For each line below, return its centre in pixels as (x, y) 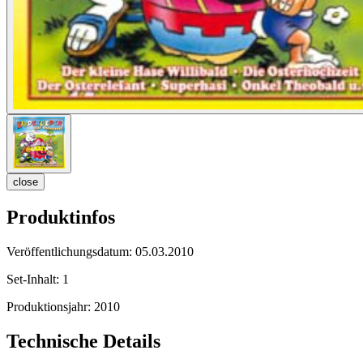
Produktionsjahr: (50, 307)
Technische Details (83, 342)
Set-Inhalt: (34, 280)
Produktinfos (61, 218)
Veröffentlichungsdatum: (71, 252)
